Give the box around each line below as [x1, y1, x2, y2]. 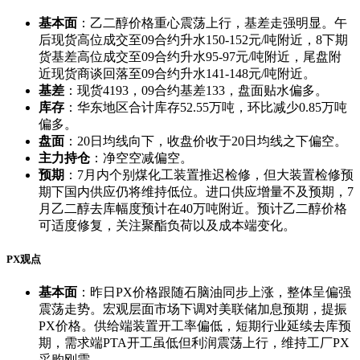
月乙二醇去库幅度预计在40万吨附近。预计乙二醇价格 [39, 201, 347, 215]
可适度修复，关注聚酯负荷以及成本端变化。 [39, 218, 296, 232]
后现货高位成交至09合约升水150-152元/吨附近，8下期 [39, 32, 348, 47]
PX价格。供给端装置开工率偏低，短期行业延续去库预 [39, 319, 351, 333]
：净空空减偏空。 [90, 150, 193, 165]
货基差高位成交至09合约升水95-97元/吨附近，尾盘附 [39, 49, 342, 63]
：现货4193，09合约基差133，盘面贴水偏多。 [64, 83, 328, 97]
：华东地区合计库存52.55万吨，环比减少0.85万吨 [64, 100, 347, 114]
